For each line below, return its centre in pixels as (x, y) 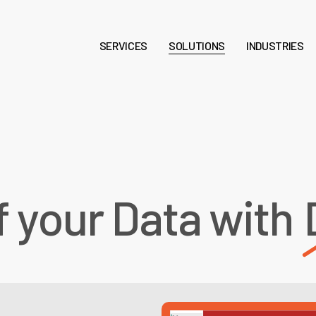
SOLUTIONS (197, 45)
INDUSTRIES (275, 45)
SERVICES (123, 45)
